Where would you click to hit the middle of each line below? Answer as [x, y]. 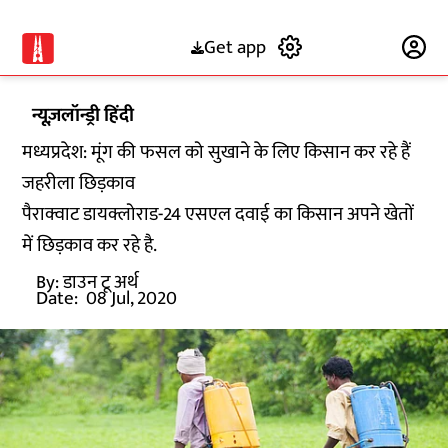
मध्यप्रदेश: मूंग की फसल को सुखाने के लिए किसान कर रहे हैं [216, 152]
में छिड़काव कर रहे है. [90, 245]
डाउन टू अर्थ [101, 282]
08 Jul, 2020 [132, 298]
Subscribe [352, 47]
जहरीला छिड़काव [79, 183]
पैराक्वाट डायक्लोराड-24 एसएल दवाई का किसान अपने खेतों [218, 214]
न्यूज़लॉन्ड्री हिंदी [83, 115]
